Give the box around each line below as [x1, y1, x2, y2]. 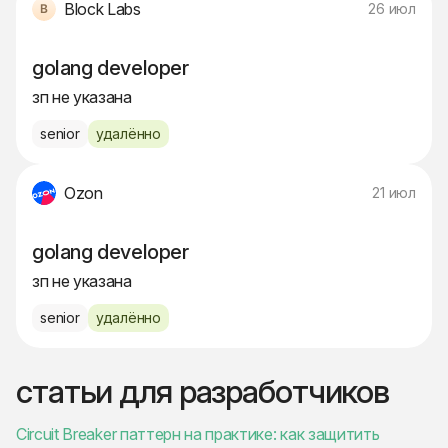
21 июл [372, 184, 416, 202]
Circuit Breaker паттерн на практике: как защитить [16, 424, 380, 445]
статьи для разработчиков [16, 372, 390, 412]
